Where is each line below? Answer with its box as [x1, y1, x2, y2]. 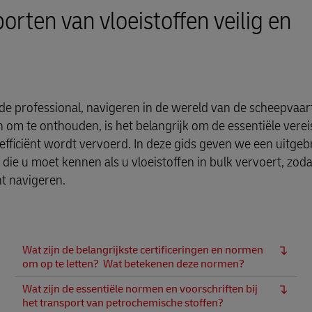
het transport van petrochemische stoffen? [22, 296, 224, 310]
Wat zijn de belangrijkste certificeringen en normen [22, 243, 263, 257]
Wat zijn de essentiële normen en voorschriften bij [22, 282, 258, 296]
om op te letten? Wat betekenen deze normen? [22, 257, 247, 271]
